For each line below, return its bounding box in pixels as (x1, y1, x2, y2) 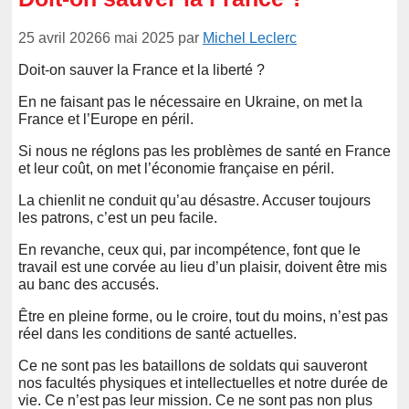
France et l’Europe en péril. (18, 110, 194, 127)
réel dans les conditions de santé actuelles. (18, 325, 297, 341)
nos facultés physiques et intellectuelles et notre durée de (18, 374, 388, 391)
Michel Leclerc (203, 29, 297, 46)
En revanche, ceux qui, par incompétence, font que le (18, 241, 361, 257)
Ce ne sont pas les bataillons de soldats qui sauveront (18, 357, 367, 373)
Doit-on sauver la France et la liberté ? (18, 61, 265, 78)
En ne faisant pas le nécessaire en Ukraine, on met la (18, 93, 362, 110)
